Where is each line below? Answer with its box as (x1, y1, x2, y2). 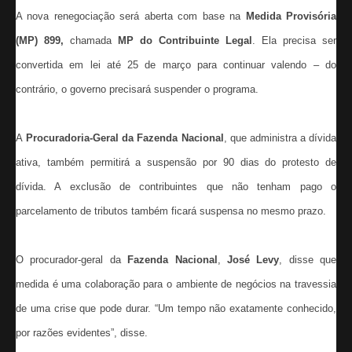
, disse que (279, 253, 336, 266)
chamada (64, 34, 118, 46)
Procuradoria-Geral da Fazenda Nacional (26, 131, 224, 144)
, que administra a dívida (223, 131, 336, 144)
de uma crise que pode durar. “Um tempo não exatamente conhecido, (16, 302, 336, 314)
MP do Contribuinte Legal (118, 34, 252, 46)
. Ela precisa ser (252, 34, 336, 46)
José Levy (226, 253, 280, 266)
